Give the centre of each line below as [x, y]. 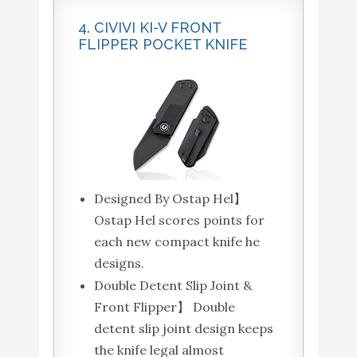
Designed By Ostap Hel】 [170, 199]
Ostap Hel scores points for [179, 220]
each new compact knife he [177, 242]
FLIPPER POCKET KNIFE [162, 45]
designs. [119, 263]
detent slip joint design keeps [183, 329]
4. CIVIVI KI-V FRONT [149, 28]
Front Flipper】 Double [164, 307]
